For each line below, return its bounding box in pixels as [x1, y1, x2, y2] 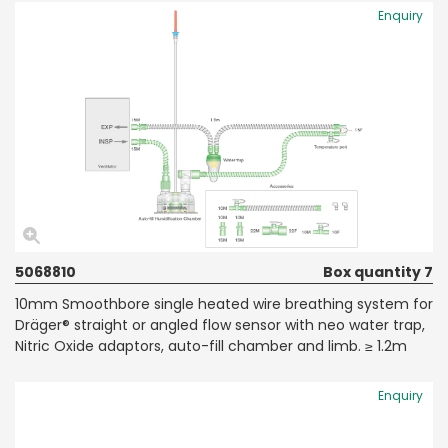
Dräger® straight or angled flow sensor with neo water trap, [15, 314, 425, 335]
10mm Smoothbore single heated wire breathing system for [15, 293, 433, 314]
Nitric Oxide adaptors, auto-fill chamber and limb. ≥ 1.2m [15, 335, 407, 356]
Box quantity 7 [323, 261, 433, 282]
